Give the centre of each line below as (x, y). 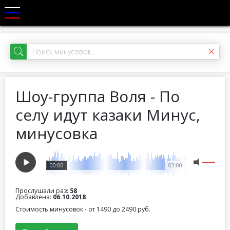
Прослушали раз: (43, 191)
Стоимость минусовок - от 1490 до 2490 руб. (83, 209)
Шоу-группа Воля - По (98, 96)
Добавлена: (34, 197)
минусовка (56, 133)
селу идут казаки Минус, (108, 115)
